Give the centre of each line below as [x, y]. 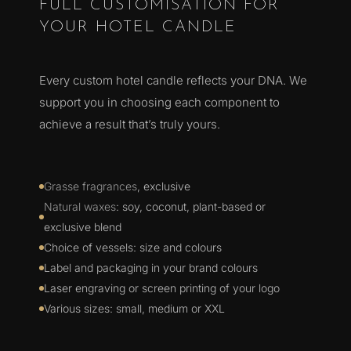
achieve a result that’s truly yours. [130, 125]
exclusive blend [83, 227]
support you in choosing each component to [159, 103]
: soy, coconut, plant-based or [191, 207]
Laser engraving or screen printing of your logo [162, 288]
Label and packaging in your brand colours [151, 268]
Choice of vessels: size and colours [133, 248]
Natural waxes [80, 207]
